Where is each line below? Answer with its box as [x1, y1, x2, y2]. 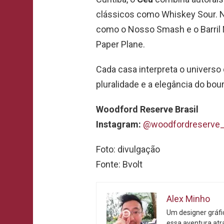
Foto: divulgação [96, 143, 160, 154]
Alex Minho [166, 193, 210, 204]
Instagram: [96, 118, 143, 129]
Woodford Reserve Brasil [96, 103, 198, 114]
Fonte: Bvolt [96, 158, 142, 169]
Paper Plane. [96, 38, 145, 49]
